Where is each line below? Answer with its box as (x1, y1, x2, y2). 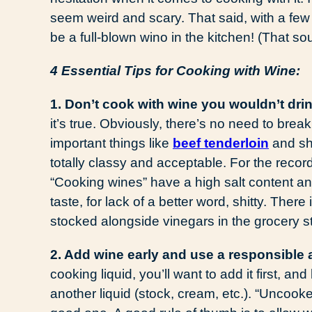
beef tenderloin (173, 135, 269, 150)
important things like (50, 135, 173, 150)
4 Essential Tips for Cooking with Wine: (50, 63, 300, 78)
